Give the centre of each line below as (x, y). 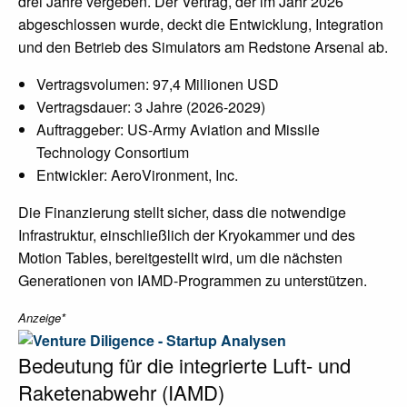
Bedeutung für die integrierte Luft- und (184, 364)
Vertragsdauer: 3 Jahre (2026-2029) (151, 107)
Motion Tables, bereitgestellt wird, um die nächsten (180, 258)
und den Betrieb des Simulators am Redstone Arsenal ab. (203, 47)
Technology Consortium (113, 152)
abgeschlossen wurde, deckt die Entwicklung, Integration (201, 24)
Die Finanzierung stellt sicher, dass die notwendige (182, 212)
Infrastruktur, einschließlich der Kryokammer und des (187, 235)
